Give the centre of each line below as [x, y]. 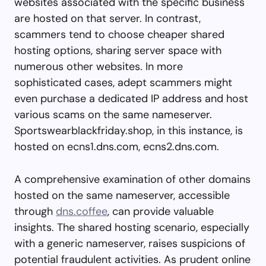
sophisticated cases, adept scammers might [123, 82]
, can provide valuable [161, 211]
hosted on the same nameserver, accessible [122, 195]
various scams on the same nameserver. [113, 114]
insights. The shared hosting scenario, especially [132, 227]
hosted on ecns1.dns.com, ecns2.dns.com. [117, 146]
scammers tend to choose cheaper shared [119, 34]
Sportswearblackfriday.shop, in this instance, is [129, 130]
